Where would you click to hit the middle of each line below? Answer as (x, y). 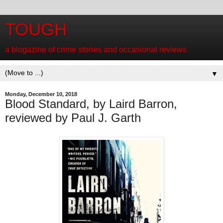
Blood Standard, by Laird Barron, (91, 104)
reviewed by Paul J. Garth (73, 118)
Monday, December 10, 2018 (41, 94)
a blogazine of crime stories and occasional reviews (96, 50)
